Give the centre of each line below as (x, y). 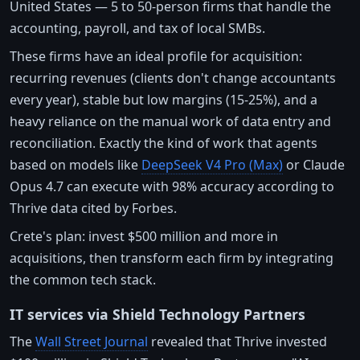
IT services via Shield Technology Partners (157, 315)
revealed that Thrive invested (237, 342)
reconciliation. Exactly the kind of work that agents (164, 143)
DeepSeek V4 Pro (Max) (212, 165)
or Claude (314, 165)
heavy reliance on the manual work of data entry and (170, 122)
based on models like (76, 165)
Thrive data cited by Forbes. (93, 209)
